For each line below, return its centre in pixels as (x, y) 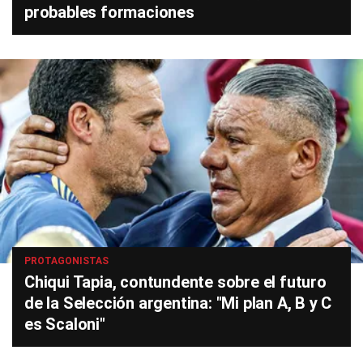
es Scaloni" (65, 324)
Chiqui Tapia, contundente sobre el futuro (175, 282)
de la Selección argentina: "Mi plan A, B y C (178, 303)
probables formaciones (109, 12)
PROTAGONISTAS (66, 261)
